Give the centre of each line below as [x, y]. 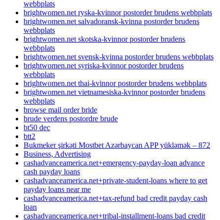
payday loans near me [57, 189]
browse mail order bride [60, 110]
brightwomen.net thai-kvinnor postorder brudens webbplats [115, 83]
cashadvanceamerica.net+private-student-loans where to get [115, 180]
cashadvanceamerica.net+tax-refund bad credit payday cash [115, 198]
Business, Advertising [57, 154]
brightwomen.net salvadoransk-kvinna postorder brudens [111, 21]
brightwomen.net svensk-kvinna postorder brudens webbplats [119, 56]
